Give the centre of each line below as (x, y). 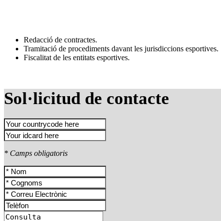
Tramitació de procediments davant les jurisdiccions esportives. (121, 48)
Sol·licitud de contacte (87, 98)
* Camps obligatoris (36, 153)
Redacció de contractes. (60, 39)
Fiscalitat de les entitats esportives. (77, 57)
